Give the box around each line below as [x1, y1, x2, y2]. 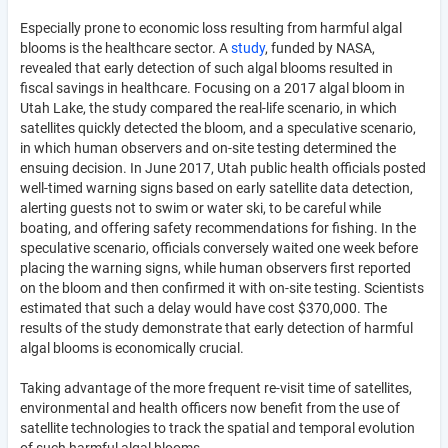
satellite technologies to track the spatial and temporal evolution [20, 419, 415, 436]
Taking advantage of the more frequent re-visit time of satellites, [20, 379, 412, 396]
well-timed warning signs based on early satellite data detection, [20, 179, 413, 196]
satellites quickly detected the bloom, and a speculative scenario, [20, 119, 416, 136]
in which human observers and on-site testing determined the [20, 139, 396, 156]
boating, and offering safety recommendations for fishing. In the [20, 219, 416, 236]
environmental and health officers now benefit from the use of [20, 399, 400, 416]
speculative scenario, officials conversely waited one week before [20, 239, 418, 256]
